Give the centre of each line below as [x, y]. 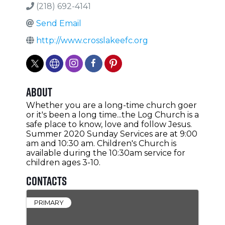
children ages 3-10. [63, 163]
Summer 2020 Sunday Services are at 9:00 [111, 134]
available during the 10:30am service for [105, 153]
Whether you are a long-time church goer [111, 105]
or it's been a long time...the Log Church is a [112, 115]
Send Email [59, 24]
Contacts [46, 181]
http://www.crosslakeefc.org [92, 41]
